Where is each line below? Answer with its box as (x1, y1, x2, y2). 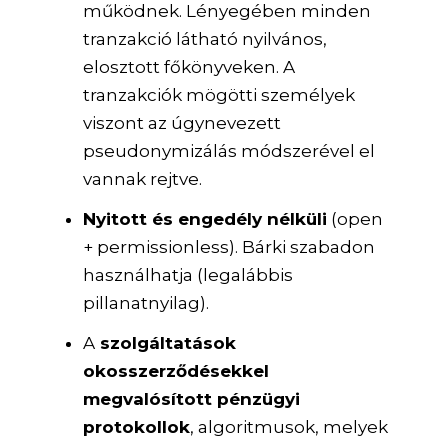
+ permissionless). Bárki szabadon (83, 236, 376, 257)
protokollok (83, 416, 191, 437)
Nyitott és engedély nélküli (83, 208, 328, 229)
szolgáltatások (95, 332, 237, 353)
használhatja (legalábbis (83, 264, 294, 285)
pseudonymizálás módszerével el (83, 140, 376, 161)
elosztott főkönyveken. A (83, 56, 296, 77)
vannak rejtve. (83, 168, 203, 189)
